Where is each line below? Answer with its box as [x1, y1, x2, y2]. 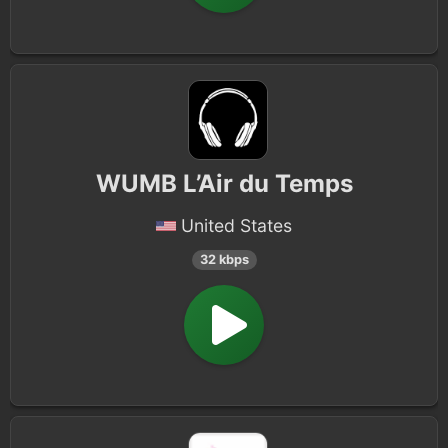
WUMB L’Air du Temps [95, 169, 353, 198]
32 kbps [199, 252, 249, 267]
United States [181, 215, 292, 236]
